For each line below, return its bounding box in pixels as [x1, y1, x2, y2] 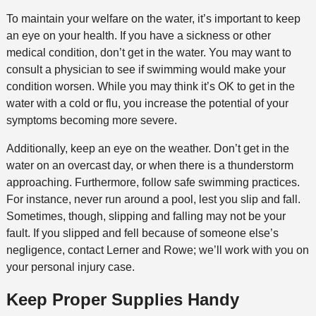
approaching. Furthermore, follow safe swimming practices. [6, 176, 300, 189]
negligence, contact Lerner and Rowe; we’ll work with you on [6, 244, 309, 257]
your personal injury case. [6, 261, 135, 274]
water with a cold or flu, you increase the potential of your [6, 97, 288, 110]
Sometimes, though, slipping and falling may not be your [6, 210, 286, 223]
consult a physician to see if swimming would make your [6, 63, 286, 76]
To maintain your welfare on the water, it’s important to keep [6, 13, 300, 25]
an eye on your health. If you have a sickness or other [6, 30, 271, 42]
